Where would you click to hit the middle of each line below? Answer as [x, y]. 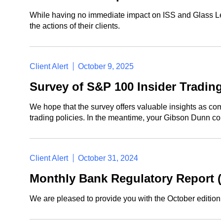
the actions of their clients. [75, 26]
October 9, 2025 [106, 66]
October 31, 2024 [108, 158]
